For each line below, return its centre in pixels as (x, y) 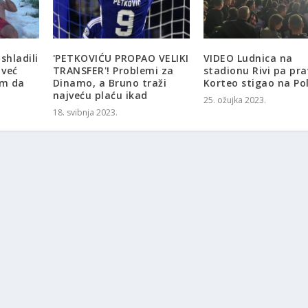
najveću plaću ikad (100, 96)
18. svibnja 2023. (85, 113)
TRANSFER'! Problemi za (113, 71)
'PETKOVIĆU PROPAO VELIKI (121, 58)
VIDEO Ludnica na (248, 58)
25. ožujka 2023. (234, 100)
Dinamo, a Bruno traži (110, 83)
